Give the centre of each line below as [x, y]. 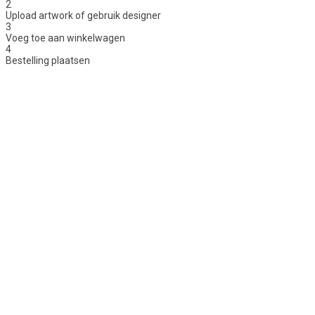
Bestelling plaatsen [48, 61]
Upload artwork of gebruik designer [83, 16]
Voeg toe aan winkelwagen [65, 38]
